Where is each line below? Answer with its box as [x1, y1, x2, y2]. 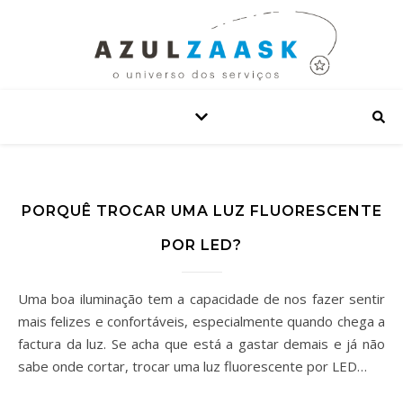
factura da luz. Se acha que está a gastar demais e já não [18, 335, 385, 353]
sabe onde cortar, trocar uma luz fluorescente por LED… [18, 357, 367, 375]
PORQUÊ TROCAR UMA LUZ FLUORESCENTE [21, 202, 382, 219]
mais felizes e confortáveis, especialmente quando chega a [18, 312, 385, 330]
